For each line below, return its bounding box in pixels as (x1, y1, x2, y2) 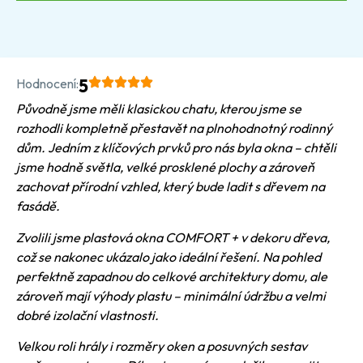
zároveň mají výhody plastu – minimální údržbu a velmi (16, 287, 326, 304)
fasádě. (16, 198, 60, 215)
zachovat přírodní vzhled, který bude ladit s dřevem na (16, 178, 325, 195)
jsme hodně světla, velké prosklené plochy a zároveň (16, 159, 314, 176)
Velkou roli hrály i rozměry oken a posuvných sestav (16, 338, 307, 355)
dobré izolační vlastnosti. (16, 306, 159, 323)
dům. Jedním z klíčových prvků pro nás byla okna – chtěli (16, 139, 336, 156)
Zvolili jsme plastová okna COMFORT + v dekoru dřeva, (16, 228, 330, 246)
